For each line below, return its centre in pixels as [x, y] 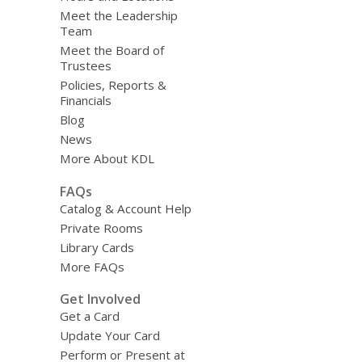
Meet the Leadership [118, 15]
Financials [85, 100]
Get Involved [100, 299]
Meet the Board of [112, 50]
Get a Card [89, 316]
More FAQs [92, 266]
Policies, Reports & [113, 85]
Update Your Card [109, 336]
